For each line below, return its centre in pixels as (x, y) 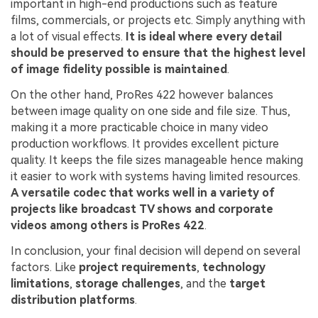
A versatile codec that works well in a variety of (143, 193)
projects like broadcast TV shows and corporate (142, 209)
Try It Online (82, 18)
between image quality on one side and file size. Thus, (150, 111)
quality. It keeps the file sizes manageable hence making (157, 160)
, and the (205, 283)
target (247, 283)
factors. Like (45, 267)
